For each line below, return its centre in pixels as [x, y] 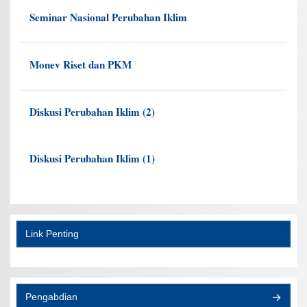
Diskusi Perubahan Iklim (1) [92, 158]
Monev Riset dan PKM [80, 64]
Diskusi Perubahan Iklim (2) [92, 111]
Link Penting [52, 234]
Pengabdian [51, 297]
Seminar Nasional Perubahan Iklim [108, 17]
